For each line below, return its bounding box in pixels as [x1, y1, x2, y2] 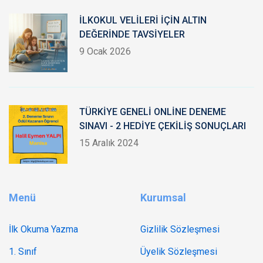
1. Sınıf [9, 246, 37, 257]
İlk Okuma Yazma [9, 224, 78, 235]
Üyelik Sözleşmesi [140, 246, 217, 257]
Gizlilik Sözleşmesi [140, 224, 220, 235]
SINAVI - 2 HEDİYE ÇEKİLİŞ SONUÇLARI [79, 120, 246, 131]
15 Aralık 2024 [79, 137, 139, 149]
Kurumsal [140, 191, 186, 204]
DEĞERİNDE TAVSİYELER [79, 29, 185, 40]
